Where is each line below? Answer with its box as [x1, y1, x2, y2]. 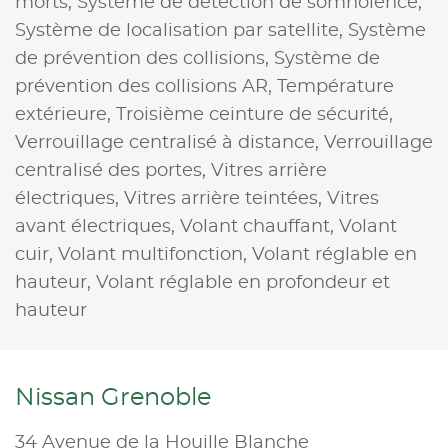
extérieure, [15, 105, 116, 124]
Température [277, 77, 394, 96]
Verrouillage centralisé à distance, [15, 133, 324, 152]
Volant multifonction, [58, 245, 252, 264]
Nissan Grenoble [15, 385, 211, 410]
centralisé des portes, [15, 161, 211, 180]
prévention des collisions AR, [15, 77, 277, 96]
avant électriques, [15, 217, 180, 236]
